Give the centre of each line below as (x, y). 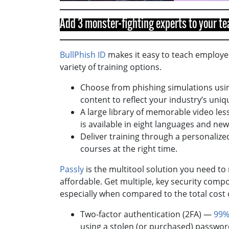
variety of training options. (112, 67)
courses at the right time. (131, 148)
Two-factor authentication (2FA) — (147, 214)
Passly (72, 169)
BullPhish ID (83, 54)
